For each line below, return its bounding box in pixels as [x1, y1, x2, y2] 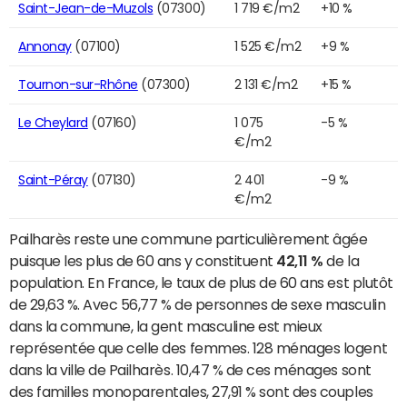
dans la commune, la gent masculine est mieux [9, 319, 323, 334]
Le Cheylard [18, 116, 88, 130]
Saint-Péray [18, 174, 88, 187]
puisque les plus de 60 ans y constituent [9, 253, 277, 269]
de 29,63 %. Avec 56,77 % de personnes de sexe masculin [9, 297, 386, 313]
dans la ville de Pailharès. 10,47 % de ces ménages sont [9, 362, 372, 378]
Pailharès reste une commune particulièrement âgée [9, 232, 368, 247]
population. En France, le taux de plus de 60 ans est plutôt [9, 275, 393, 291]
